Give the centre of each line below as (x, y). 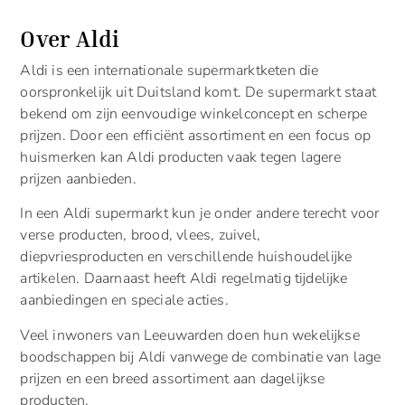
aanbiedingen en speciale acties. (124, 301)
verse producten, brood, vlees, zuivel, (140, 235)
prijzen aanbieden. (78, 179)
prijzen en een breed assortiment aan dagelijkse (173, 378)
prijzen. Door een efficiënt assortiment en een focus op (196, 135)
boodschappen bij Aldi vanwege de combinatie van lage (201, 357)
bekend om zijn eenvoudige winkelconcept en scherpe (194, 113)
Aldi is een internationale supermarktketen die (170, 70)
